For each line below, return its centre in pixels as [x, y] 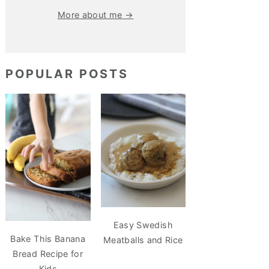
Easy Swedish [143, 225]
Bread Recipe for [48, 254]
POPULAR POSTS [67, 74]
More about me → [95, 15]
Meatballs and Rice [143, 240]
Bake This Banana [48, 239]
